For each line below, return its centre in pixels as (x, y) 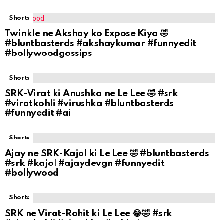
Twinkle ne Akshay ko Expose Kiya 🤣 (87, 34)
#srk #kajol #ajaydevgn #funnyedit (85, 164)
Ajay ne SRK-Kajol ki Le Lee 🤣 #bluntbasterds (107, 154)
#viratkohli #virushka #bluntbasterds (89, 104)
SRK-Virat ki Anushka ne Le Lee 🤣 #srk (92, 94)
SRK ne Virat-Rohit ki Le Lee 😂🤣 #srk (89, 214)
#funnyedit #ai (38, 113)
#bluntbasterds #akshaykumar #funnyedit (101, 44)
